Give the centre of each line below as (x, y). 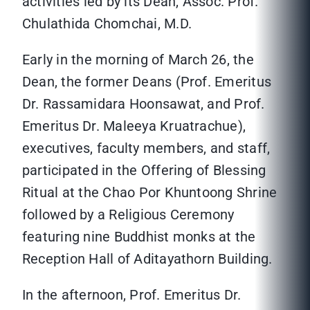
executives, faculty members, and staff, (146, 148)
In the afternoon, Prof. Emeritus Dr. (132, 295)
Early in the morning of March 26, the (138, 60)
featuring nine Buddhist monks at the (139, 237)
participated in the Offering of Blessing (144, 171)
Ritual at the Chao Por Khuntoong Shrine (150, 193)
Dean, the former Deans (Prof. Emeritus (147, 82)
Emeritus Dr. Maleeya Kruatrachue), (134, 126)
